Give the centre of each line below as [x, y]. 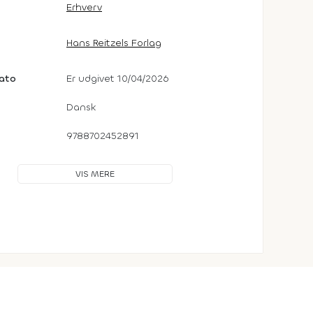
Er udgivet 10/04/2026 [118, 78]
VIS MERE [95, 174]
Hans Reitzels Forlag [114, 43]
